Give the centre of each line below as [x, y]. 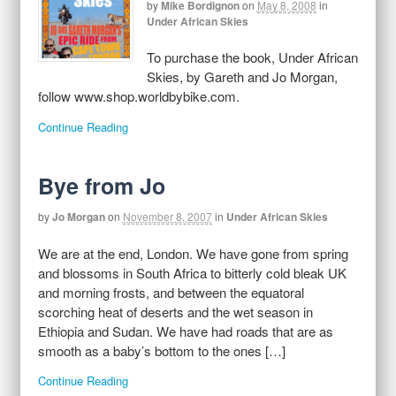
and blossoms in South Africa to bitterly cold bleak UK [192, 272]
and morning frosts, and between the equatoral [171, 292]
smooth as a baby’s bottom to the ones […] [161, 350]
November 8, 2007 [167, 217]
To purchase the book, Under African [252, 57]
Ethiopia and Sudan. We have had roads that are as [185, 331]
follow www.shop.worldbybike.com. [138, 96]
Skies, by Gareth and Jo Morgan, [242, 77]
